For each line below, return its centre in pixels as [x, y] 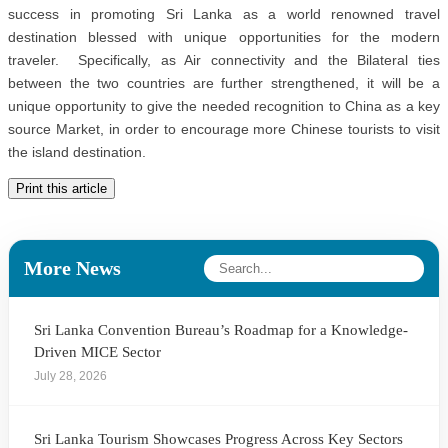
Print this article [61, 189]
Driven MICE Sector [97, 352]
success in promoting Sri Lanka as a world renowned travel [224, 14]
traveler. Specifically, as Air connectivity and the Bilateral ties [224, 60]
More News [72, 268]
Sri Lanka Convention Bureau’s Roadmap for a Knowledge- [221, 330]
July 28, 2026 [70, 376]
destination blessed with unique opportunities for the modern [224, 37]
